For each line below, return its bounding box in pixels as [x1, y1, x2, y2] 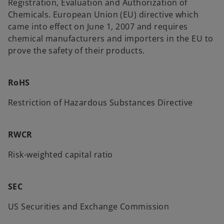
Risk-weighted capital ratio [8, 149, 113, 160]
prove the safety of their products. [8, 45, 145, 56]
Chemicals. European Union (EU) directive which [8, 9, 199, 20]
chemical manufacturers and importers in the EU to [8, 33, 213, 44]
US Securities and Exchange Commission [8, 201, 169, 212]
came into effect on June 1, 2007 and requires [8, 21, 188, 32]
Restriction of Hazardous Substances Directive [8, 97, 193, 108]
